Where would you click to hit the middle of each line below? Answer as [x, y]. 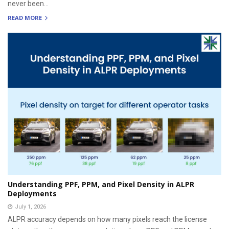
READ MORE [26, 18]
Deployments [32, 194]
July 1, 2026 [30, 207]
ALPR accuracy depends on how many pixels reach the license [107, 220]
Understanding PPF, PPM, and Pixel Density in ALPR [101, 185]
